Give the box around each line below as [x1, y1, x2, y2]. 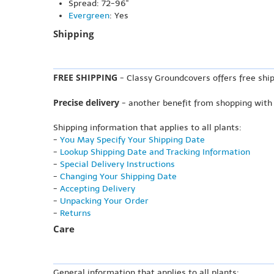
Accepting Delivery [60, 183, 135, 194]
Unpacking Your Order [60, 196, 149, 207]
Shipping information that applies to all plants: [53, 122, 242, 133]
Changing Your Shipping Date [60, 171, 177, 182]
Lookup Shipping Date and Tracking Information [60, 147, 250, 158]
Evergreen [68, 10, 109, 21]
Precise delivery [53, 97, 119, 109]
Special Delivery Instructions [60, 159, 175, 170]
